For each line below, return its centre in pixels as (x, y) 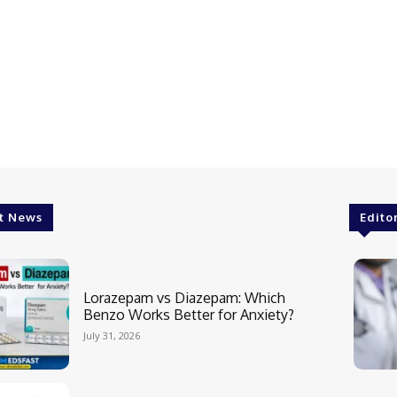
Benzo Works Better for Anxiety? (188, 314)
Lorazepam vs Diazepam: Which (184, 297)
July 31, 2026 (111, 335)
